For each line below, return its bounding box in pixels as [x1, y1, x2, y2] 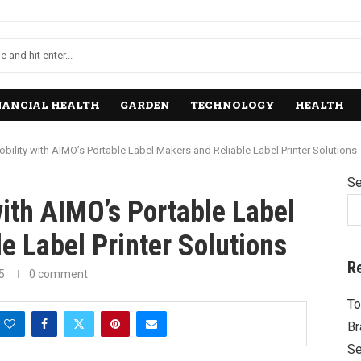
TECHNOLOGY [190, 98, 275, 113]
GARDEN [120, 98, 170, 113]
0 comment [29, 268, 88, 281]
